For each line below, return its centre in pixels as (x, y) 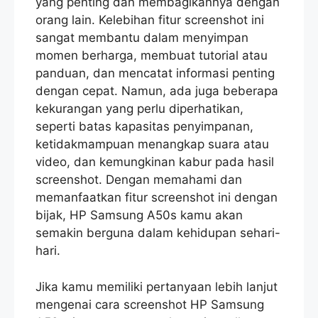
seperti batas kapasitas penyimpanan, (144, 127)
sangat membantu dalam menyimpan (142, 38)
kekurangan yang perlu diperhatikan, (139, 109)
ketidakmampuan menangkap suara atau (152, 144)
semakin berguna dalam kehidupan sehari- (158, 233)
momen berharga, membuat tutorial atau (152, 56)
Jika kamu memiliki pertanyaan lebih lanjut (157, 286)
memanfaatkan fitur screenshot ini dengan (157, 198)
